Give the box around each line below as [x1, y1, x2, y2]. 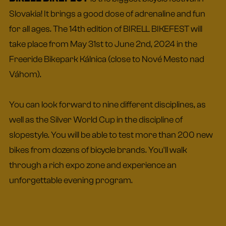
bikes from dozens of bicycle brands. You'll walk [9, 144, 187, 155]
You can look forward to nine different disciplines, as [9, 99, 206, 110]
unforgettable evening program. [9, 175, 134, 186]
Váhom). [9, 69, 41, 80]
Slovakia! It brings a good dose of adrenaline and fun [9, 8, 205, 19]
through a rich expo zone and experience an [9, 159, 177, 171]
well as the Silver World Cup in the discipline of [9, 114, 183, 125]
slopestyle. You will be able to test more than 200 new [9, 129, 213, 140]
